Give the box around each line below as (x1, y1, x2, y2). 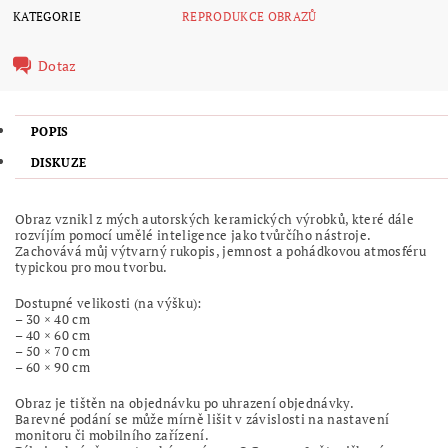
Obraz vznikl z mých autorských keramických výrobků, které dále (15, 209, 414, 228)
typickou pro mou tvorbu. (15, 257, 168, 276)
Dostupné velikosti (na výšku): (15, 293, 202, 312)
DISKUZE (31, 154, 87, 170)
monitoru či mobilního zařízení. (15, 425, 209, 444)
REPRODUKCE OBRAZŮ (182, 9, 317, 25)
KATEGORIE (13, 9, 81, 25)
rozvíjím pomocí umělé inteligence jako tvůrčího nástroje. (15, 225, 371, 244)
